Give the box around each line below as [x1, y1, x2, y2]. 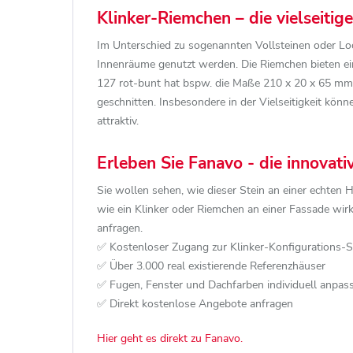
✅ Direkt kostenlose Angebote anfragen [97, 296, 293, 311]
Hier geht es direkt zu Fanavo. [97, 331, 243, 346]
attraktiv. [97, 113, 139, 128]
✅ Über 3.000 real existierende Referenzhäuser [97, 258, 325, 273]
